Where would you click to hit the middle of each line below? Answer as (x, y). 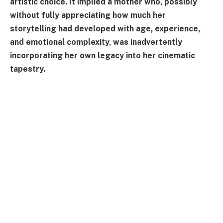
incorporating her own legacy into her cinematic (103, 55)
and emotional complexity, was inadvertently (96, 42)
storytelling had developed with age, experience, (105, 28)
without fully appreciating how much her (88, 15)
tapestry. (28, 69)
